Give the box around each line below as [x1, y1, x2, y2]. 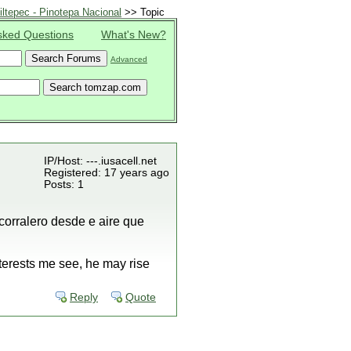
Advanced [110, 55, 147, 63]
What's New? [101, 29, 166, 41]
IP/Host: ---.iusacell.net [44, 155, 157, 167]
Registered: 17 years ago [44, 167, 169, 179]
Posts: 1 [44, 179, 84, 190]
